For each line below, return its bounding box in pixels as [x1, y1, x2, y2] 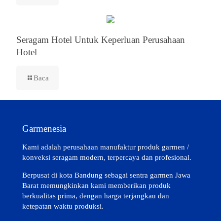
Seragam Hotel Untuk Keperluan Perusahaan [16, 35, 185, 45]
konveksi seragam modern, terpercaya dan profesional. [22, 153, 191, 161]
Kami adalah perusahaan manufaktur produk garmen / [22, 143, 189, 151]
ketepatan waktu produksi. [22, 202, 104, 210]
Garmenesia [22, 123, 66, 134]
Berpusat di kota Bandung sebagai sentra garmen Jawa [22, 171, 190, 179]
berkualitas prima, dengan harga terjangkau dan [22, 192, 169, 200]
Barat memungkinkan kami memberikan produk [22, 182, 171, 189]
